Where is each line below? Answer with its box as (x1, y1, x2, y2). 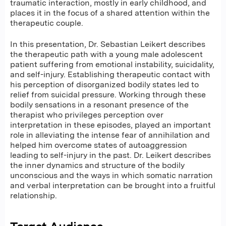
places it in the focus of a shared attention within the (10, 8, 210, 18)
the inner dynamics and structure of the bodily (10, 160, 185, 171)
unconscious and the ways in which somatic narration (10, 171, 213, 181)
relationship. (10, 191, 57, 201)
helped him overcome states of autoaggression (10, 140, 187, 150)
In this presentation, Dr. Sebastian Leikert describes (10, 39, 205, 49)
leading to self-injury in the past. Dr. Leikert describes (10, 150, 211, 160)
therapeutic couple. (10, 18, 83, 28)
